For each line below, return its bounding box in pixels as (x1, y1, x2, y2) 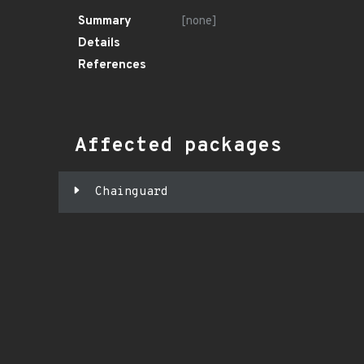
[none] (181, 14, 217, 29)
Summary (78, 14, 132, 29)
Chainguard (95, 184, 168, 200)
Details (78, 36, 120, 51)
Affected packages (75, 134, 282, 158)
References (78, 58, 146, 73)
